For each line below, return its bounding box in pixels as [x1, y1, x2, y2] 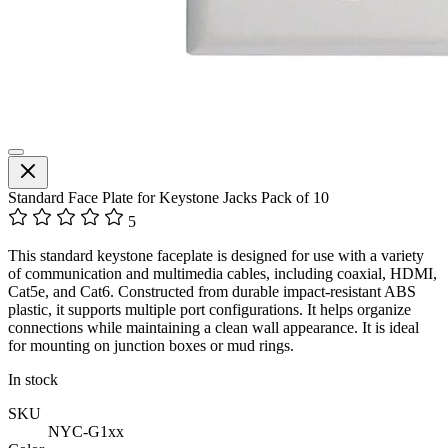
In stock [8, 370, 58, 388]
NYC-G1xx [48, 422, 124, 440]
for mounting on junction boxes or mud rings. [8, 336, 294, 354]
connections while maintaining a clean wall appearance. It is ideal [8, 318, 419, 336]
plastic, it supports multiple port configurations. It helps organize [8, 300, 411, 318]
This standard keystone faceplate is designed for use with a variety [8, 246, 424, 264]
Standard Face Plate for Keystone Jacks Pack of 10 [8, 188, 329, 206]
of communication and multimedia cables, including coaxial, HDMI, [8, 264, 437, 282]
